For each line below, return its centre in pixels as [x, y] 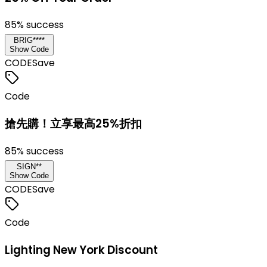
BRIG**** [29, 41]
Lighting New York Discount [81, 250]
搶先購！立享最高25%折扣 [73, 124]
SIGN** [29, 166]
